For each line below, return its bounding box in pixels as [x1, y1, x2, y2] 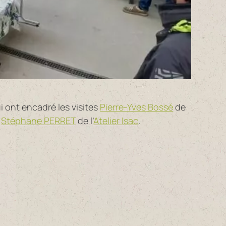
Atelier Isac [93, 115, 139, 127]
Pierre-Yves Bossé [100, 101, 174, 114]
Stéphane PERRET [1, 115, 76, 127]
